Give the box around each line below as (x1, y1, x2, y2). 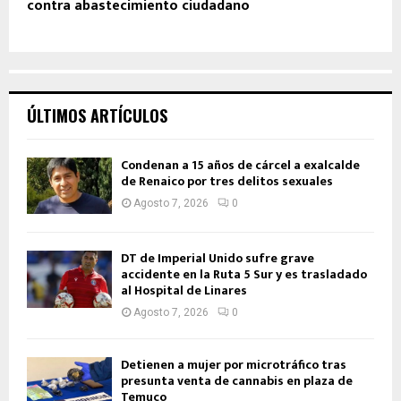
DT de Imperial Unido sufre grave (121, 248, 314, 269)
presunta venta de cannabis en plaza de (121, 371, 353, 392)
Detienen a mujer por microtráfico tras (121, 354, 346, 376)
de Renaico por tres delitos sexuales (121, 171, 333, 192)
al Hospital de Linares (121, 280, 247, 302)
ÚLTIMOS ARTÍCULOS (27, 104, 167, 127)
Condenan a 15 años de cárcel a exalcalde (121, 155, 360, 175)
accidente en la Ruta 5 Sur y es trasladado (121, 264, 367, 286)
